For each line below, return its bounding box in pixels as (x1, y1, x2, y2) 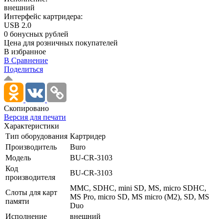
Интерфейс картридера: (4, 12, 83, 21)
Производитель (5, 142, 57, 151)
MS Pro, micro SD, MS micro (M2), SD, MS (70, 192, 209, 201)
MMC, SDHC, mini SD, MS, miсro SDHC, (70, 183, 206, 192)
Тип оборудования (5, 131, 67, 140)
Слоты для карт (5, 188, 57, 197)
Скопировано (4, 104, 49, 112)
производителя (5, 173, 55, 181)
